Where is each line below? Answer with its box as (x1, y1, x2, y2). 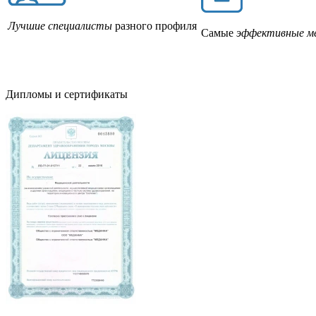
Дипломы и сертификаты (6, 87, 128, 100)
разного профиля (112, 19, 197, 32)
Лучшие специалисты (8, 19, 112, 32)
